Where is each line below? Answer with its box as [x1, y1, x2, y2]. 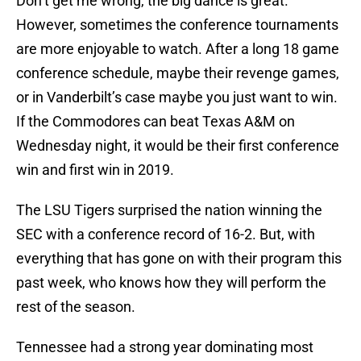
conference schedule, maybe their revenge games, [16, 64, 339, 82]
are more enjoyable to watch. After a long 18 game [16, 40, 339, 58]
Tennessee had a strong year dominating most [16, 338, 313, 356]
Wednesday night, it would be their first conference [16, 137, 339, 155]
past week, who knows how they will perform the [16, 274, 326, 292]
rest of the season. [16, 298, 135, 316]
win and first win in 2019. [16, 161, 174, 179]
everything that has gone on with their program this [16, 250, 342, 268]
